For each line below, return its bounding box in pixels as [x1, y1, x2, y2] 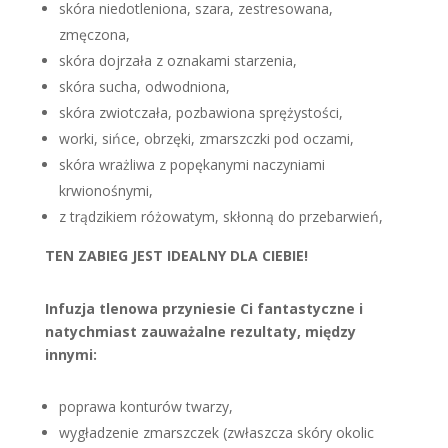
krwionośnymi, [58, 180, 153, 200]
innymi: [44, 344, 97, 364]
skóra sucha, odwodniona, [58, 76, 230, 96]
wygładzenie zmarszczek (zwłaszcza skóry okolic [58, 422, 374, 442]
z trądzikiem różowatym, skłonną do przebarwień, [58, 206, 383, 226]
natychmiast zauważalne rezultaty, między [44, 321, 356, 341]
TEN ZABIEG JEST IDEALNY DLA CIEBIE [44, 245, 304, 265]
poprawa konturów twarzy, [58, 396, 233, 416]
